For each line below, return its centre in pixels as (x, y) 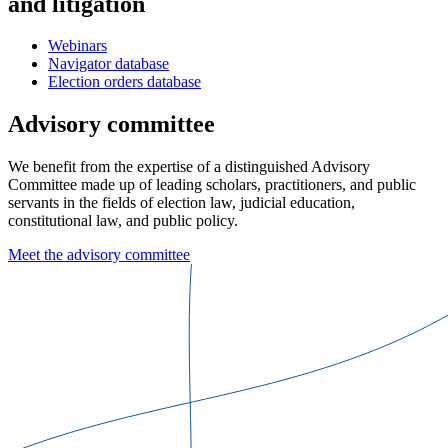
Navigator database (108, 64)
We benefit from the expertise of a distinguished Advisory (189, 167)
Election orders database (124, 82)
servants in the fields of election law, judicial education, (181, 203)
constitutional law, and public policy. (123, 221)
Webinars (77, 46)
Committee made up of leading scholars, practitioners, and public (212, 185)
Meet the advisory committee (99, 255)
